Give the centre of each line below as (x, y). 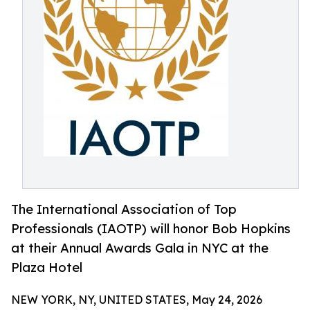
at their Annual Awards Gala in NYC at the (140, 248)
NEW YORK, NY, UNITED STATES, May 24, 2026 (137, 300)
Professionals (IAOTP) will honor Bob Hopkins (151, 229)
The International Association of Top (124, 209)
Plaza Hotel (47, 267)
